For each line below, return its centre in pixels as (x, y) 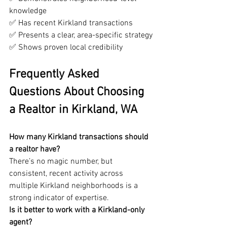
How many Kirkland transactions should (80, 138)
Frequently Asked (56, 75)
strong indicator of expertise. (59, 198)
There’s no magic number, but (62, 162)
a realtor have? (34, 150)
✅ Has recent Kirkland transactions (71, 24)
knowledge (28, 11)
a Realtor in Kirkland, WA (73, 110)
